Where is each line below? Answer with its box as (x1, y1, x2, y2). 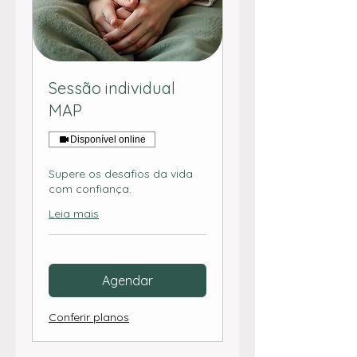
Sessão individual (49, 78, 175, 99)
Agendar (102, 273, 153, 289)
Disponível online (70, 134, 146, 146)
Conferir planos (49, 310, 129, 325)
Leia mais (49, 206, 99, 222)
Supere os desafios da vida (49, 167, 193, 182)
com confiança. (49, 182, 131, 197)
